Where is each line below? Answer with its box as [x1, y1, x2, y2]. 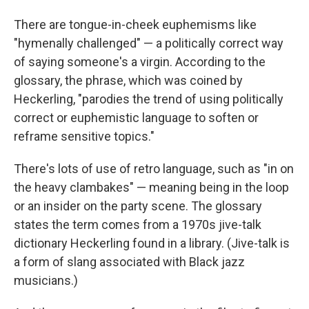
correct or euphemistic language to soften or [14, 110, 259, 125]
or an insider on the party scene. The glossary [14, 199, 262, 213]
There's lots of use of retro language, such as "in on [14, 161, 294, 176]
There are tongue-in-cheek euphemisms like [14, 17, 257, 32]
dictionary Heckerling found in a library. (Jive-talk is [14, 236, 290, 250]
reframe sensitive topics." [14, 129, 154, 143]
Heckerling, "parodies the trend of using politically [14, 92, 283, 106]
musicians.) [14, 273, 78, 288]
